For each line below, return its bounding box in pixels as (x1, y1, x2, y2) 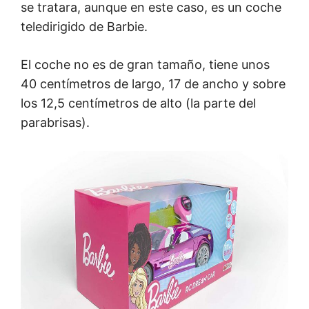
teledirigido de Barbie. (21, 19, 148, 34)
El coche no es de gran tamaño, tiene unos (21, 57, 270, 72)
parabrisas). (21, 114, 90, 130)
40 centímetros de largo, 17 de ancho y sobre (21, 76, 286, 91)
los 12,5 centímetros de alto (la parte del (21, 95, 256, 110)
